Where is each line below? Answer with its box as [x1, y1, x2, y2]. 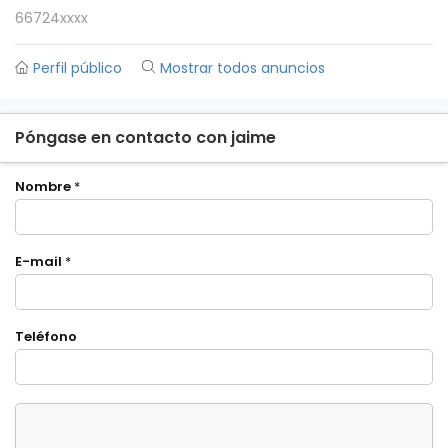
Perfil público [33, 58, 122, 78]
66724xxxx [15, 8, 88, 28]
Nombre [15, 177, 71, 196]
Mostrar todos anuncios [160, 58, 325, 78]
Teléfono [15, 327, 77, 346]
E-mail [15, 252, 62, 271]
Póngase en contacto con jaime [15, 126, 276, 149]
